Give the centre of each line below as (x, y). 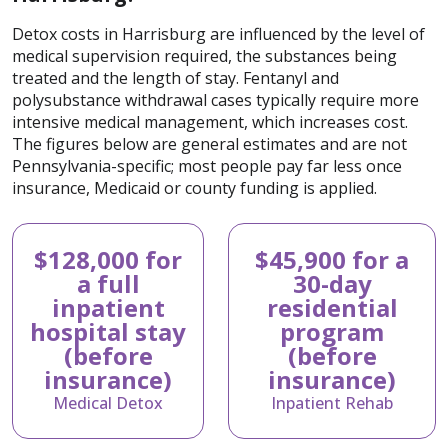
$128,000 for (108, 259)
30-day (332, 283)
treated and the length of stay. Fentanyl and (175, 77)
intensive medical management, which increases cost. (210, 121)
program (332, 331)
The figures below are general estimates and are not (209, 143)
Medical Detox (108, 402)
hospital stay (108, 331)
